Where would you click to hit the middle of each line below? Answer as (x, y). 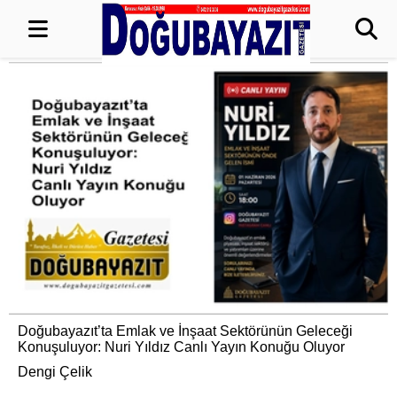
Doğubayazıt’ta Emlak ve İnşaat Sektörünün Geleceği (185, 331)
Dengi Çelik (55, 372)
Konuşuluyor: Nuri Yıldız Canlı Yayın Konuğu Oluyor (181, 347)
